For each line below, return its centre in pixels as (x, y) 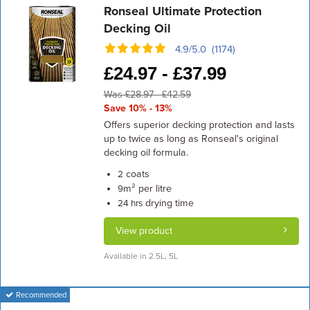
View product (144, 231)
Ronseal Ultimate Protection (182, 11)
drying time (168, 203)
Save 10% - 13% (138, 108)
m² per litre (147, 189)
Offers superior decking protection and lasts (199, 125)
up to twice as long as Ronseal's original (191, 139)
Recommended (40, 295)
